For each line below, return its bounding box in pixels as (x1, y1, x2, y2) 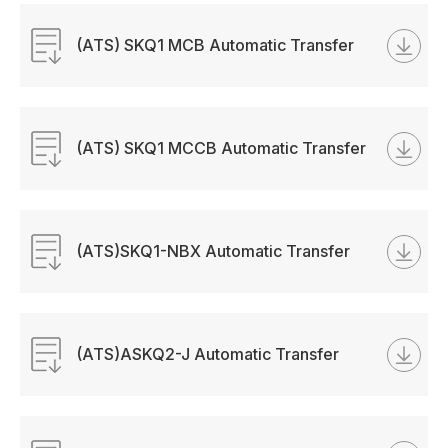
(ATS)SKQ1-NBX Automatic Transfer (76, 241, 351, 261)
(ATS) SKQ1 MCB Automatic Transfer (76, 35, 355, 55)
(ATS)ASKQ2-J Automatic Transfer (76, 344, 340, 364)
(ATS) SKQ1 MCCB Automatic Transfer (76, 138, 367, 158)
